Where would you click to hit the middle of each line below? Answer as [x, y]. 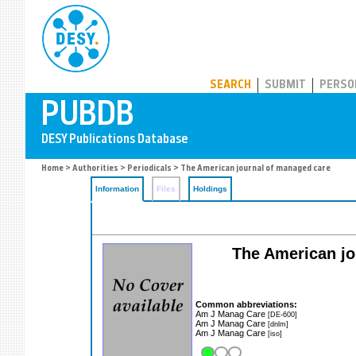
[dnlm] [278, 323]
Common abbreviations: [246, 304]
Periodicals [149, 169]
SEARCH [230, 85]
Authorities [95, 169]
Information [117, 189]
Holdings [210, 189]
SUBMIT [285, 85]
